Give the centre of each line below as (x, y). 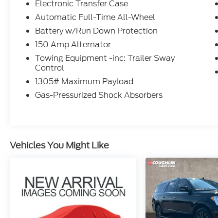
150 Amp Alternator (73, 45)
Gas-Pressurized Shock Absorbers (99, 95)
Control (50, 68)
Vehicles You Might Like (59, 145)
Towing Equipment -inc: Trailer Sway (105, 58)
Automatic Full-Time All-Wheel (96, 18)
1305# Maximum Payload (84, 82)
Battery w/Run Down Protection (97, 31)
